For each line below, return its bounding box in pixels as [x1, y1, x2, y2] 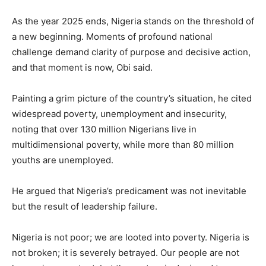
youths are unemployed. [12, 154, 113, 166]
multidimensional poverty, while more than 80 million [12, 139, 234, 151]
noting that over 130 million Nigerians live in [12, 123, 197, 135]
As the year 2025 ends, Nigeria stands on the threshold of [12, 15, 254, 27]
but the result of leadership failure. [12, 201, 157, 213]
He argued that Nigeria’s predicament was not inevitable [12, 185, 246, 197]
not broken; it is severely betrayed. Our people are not [12, 247, 239, 259]
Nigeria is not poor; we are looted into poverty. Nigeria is [12, 232, 249, 243]
